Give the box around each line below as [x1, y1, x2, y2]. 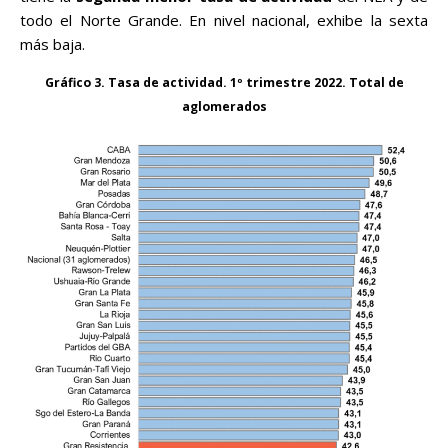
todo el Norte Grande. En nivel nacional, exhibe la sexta [20, 10, 428, 30]
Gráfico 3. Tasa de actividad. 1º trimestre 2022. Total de [44, 74, 404, 91]
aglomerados [181, 98, 267, 115]
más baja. [20, 34, 85, 54]
